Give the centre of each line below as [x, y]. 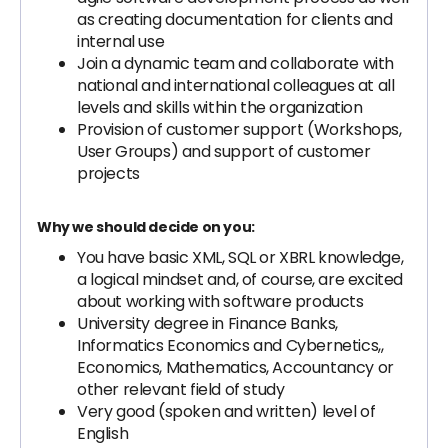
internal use [121, 41]
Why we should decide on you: [146, 227]
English [103, 433]
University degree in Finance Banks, [208, 323]
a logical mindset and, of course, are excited [240, 279]
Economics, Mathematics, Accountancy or [235, 367]
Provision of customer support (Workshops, [239, 129]
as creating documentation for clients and [235, 19]
